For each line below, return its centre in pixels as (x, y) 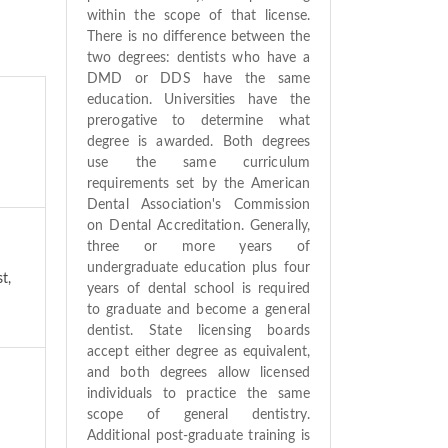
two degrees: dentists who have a (198, 57)
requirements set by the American (198, 183)
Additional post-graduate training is (198, 435)
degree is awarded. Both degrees (198, 141)
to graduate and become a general (198, 309)
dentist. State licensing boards (198, 330)
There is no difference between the (198, 36)
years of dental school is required (198, 288)
